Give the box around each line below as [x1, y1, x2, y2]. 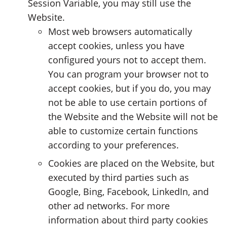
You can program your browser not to [48, 67, 209, 80]
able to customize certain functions [48, 124, 198, 137]
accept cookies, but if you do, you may [48, 82, 211, 94]
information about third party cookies [48, 213, 208, 226]
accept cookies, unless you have [48, 39, 184, 52]
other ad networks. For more [48, 199, 170, 212]
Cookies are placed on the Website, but [48, 157, 214, 169]
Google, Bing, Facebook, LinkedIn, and [48, 185, 209, 198]
